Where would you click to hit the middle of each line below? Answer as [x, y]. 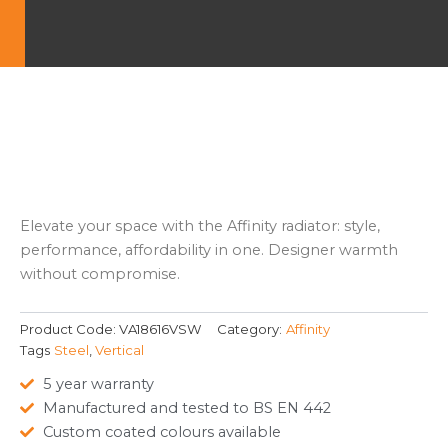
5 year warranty [98, 383]
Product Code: [69, 329]
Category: [249, 329]
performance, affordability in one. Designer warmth [209, 250]
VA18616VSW [160, 329]
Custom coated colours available [161, 431]
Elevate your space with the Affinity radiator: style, [200, 226]
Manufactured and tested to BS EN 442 [186, 407]
